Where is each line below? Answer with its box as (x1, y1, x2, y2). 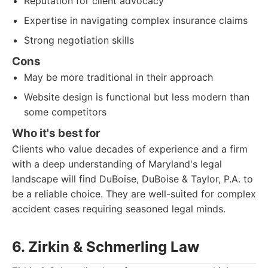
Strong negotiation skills (24, 34, 134, 46)
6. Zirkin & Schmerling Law (12, 238, 199, 255)
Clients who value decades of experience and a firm (12, 143, 248, 155)
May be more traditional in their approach (24, 71, 213, 83)
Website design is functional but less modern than (24, 91, 249, 103)
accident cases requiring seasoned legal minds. (12, 203, 226, 215)
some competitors (24, 106, 106, 118)
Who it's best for (12, 126, 100, 140)
